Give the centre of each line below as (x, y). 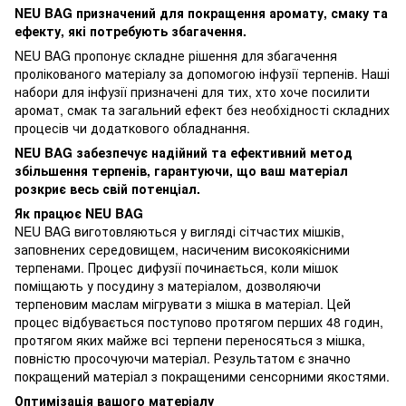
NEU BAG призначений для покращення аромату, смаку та (201, 12)
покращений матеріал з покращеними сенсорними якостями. (202, 376)
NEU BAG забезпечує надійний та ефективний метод (184, 152)
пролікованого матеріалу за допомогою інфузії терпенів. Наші (202, 73)
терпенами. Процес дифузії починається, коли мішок (176, 267)
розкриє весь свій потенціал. (107, 188)
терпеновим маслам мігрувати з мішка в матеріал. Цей (183, 303)
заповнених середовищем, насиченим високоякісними (182, 249)
